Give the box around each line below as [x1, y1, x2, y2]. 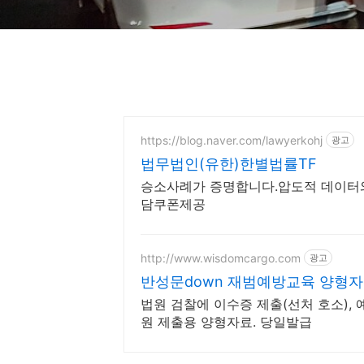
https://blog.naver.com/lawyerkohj [141, 132, 323, 147]
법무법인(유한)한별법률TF [141, 155, 317, 172]
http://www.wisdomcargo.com [141, 250, 301, 265]
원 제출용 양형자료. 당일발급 [141, 314, 312, 330]
